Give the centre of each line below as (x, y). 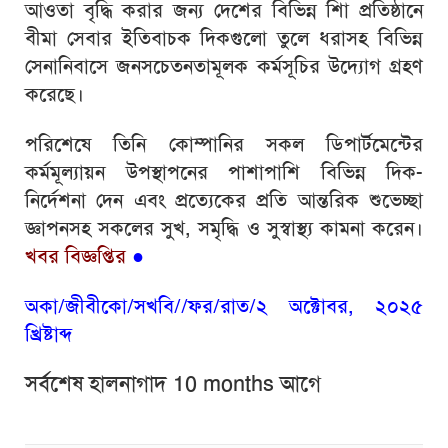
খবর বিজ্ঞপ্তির (75, 256)
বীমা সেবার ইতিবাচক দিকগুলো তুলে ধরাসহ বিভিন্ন (224, 38)
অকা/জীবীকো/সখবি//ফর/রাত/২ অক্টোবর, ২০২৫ (224, 306)
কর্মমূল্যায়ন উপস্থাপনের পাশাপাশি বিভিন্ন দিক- (224, 172)
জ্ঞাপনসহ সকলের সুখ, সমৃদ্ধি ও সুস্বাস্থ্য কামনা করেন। (224, 228)
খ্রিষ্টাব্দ (48, 334)
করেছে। (54, 94)
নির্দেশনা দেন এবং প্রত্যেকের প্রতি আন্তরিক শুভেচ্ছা (224, 200)
